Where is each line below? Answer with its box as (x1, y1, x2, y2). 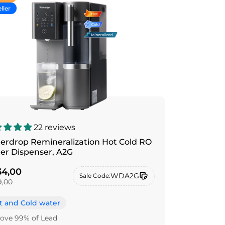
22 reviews (33, 123, 75, 132)
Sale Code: (79, 172, 110, 180)
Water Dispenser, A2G (56, 147, 73, 157)
